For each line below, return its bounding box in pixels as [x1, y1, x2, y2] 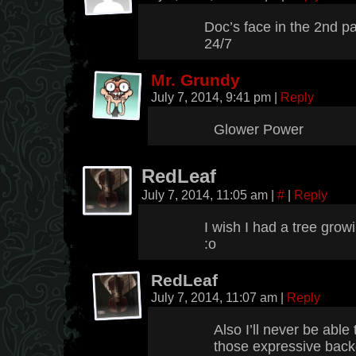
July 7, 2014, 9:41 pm [151, 90, 274, 104]
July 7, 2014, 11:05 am [141, 188, 271, 202]
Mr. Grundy [151, 71, 240, 89]
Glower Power [214, 122, 304, 137]
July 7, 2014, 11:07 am [151, 290, 281, 304]
